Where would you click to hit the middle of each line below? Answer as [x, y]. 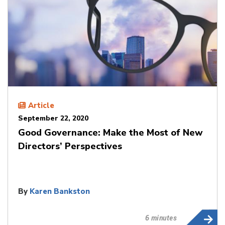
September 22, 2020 [53, 119]
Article [41, 106]
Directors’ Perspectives [70, 146]
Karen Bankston [60, 192]
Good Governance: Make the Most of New [110, 133]
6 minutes [161, 218]
